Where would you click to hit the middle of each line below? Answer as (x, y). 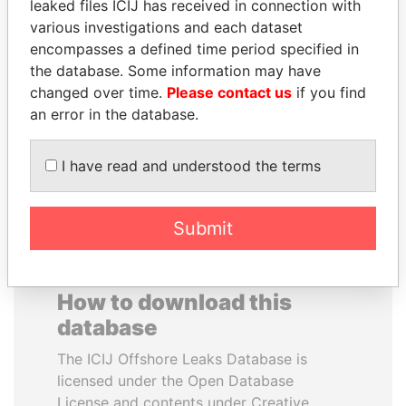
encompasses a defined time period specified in (194, 48)
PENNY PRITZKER (109, 40)
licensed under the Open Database (175, 381)
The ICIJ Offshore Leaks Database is (182, 359)
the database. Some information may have (175, 70)
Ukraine (297, 101)
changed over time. (98, 92)
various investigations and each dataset (166, 27)
